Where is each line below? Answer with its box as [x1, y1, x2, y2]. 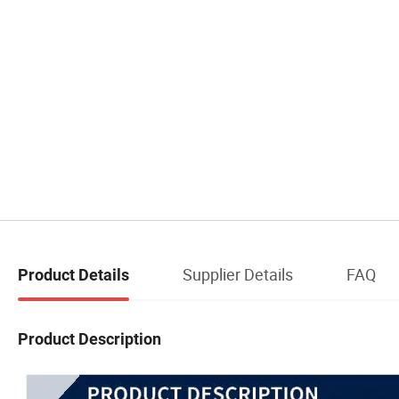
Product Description [18, 329, 161, 348]
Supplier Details [183, 263, 293, 285]
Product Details [18, 265, 129, 284]
